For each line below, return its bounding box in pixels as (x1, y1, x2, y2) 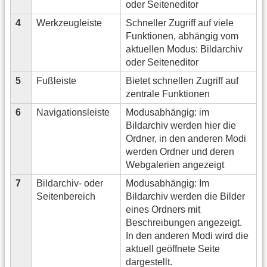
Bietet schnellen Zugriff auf (126, 76, 238, 86)
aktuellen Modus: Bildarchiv (126, 44, 243, 55)
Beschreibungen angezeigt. (126, 218, 242, 228)
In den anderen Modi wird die (126, 231, 249, 241)
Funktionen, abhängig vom (126, 31, 238, 42)
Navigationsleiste (36, 107, 110, 118)
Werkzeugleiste (36, 18, 102, 29)
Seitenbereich (36, 191, 95, 202)
